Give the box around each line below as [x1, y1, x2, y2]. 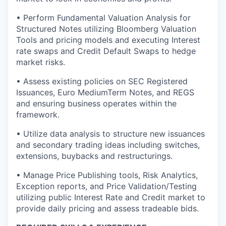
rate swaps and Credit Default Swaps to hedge [16, 45, 196, 56]
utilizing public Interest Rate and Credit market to [16, 192, 205, 202]
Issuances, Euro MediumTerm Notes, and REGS [16, 87, 194, 97]
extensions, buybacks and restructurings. [16, 150, 173, 161]
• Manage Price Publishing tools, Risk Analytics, [16, 169, 198, 180]
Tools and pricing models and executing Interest [16, 34, 200, 45]
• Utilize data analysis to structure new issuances [16, 128, 205, 139]
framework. [16, 109, 60, 120]
